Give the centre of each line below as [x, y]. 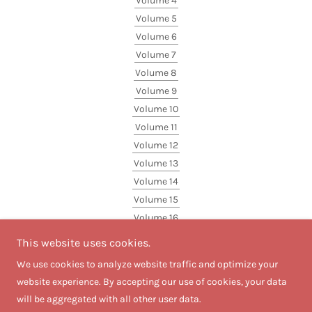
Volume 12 [156, 146]
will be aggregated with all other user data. [109, 299]
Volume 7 [156, 55]
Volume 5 [156, 19]
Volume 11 [156, 127]
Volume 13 [156, 164]
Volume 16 [156, 218]
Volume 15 [156, 200]
